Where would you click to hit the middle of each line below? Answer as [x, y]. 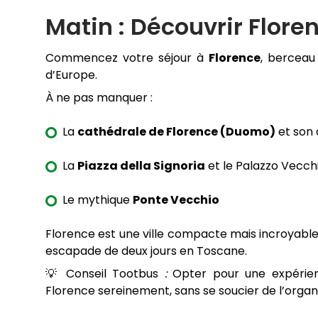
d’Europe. [71, 75]
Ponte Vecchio [176, 200]
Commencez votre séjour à [127, 58]
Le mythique [98, 200]
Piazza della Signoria [141, 166]
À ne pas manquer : [99, 98]
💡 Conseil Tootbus [102, 274]
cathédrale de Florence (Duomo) [176, 132]
